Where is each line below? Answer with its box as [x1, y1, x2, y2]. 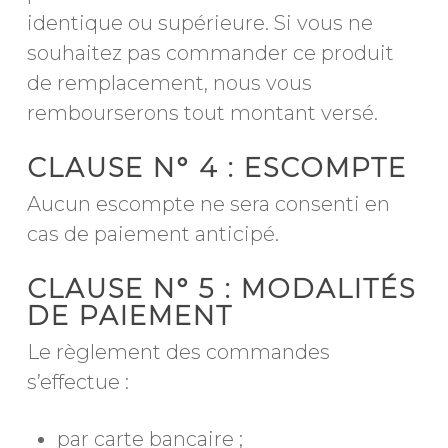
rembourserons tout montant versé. [26, 101, 378, 125]
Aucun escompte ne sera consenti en [26, 192, 390, 216]
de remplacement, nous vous [26, 71, 312, 95]
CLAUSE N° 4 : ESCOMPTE [26, 152, 407, 184]
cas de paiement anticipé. [26, 222, 279, 246]
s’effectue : [26, 370, 129, 394]
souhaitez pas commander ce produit [26, 41, 394, 65]
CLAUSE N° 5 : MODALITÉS [26, 273, 416, 305]
